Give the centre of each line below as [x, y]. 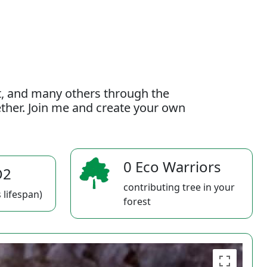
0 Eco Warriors [172, 167]
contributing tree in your [179, 187]
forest [137, 201]
